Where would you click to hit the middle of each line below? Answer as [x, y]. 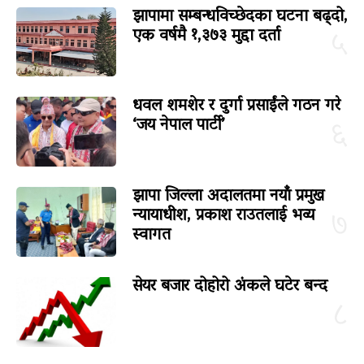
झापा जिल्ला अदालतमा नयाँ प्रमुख [228, 197]
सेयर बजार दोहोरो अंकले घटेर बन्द [230, 287]
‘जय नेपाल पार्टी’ [178, 126]
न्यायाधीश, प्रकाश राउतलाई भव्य [223, 217]
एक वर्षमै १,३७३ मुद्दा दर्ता [206, 36]
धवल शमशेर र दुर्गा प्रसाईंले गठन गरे [236, 107]
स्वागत [151, 236]
